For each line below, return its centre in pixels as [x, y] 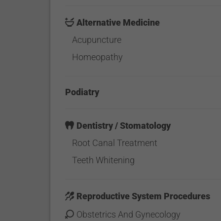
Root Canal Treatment [114, 143]
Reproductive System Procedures [144, 196]
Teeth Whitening [103, 160]
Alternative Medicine [118, 22]
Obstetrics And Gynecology [129, 214]
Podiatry [82, 92]
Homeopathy [97, 57]
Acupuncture [96, 40]
